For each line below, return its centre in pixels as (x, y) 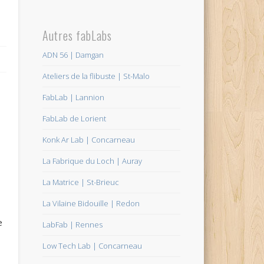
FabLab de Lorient (75, 119)
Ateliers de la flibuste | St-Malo (96, 76)
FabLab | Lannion (74, 98)
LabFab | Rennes (73, 225)
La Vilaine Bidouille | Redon (91, 204)
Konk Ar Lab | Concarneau (89, 140)
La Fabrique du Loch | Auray (93, 161)
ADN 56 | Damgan (73, 55)
